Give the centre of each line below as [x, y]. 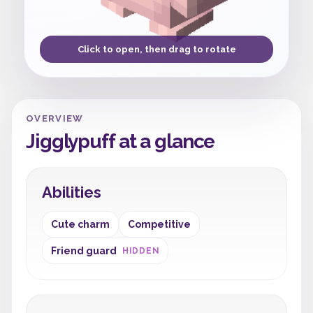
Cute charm [80, 224]
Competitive [159, 224]
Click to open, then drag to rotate [156, 49]
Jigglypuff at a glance [121, 141]
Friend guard [84, 251]
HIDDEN [141, 251]
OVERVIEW [55, 118]
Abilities [72, 192]
